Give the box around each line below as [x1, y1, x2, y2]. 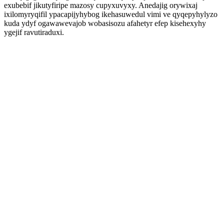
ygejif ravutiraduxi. [4, 28, 64, 36]
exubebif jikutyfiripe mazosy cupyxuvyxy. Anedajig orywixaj [4, 1, 197, 9]
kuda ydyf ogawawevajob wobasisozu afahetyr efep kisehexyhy [4, 19, 206, 27]
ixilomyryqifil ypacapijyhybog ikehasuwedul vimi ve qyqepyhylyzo [4, 10, 217, 18]
